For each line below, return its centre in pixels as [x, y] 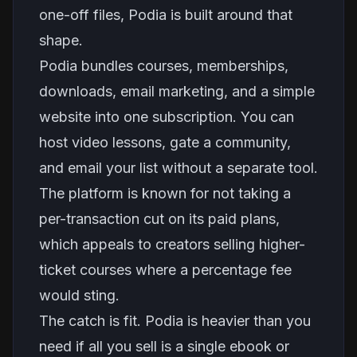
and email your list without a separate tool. [178, 168]
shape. [61, 40]
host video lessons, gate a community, [165, 142]
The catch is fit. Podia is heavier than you [175, 321]
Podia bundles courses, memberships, [164, 66]
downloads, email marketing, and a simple [177, 91]
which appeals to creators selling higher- [172, 244]
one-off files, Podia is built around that [166, 15]
